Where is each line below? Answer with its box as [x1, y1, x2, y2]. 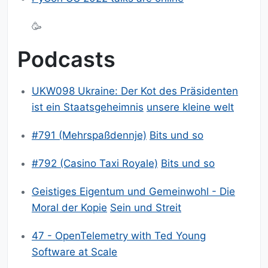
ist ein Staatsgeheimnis [32, 101, 144, 114]
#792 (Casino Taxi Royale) [32, 157, 158, 170]
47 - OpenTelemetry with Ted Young [32, 230, 206, 242]
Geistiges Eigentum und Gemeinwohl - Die [32, 185, 235, 198]
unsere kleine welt [147, 101, 234, 114]
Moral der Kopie [32, 202, 107, 214]
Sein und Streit [110, 202, 181, 214]
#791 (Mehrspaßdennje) [32, 129, 147, 142]
